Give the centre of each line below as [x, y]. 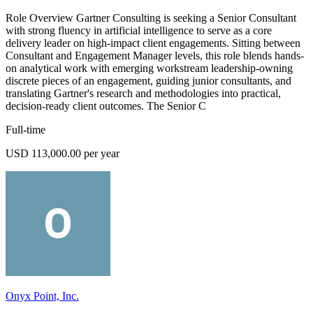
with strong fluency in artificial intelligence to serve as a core [139, 31]
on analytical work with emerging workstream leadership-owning [149, 68]
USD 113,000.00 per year [63, 154]
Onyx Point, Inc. [42, 296]
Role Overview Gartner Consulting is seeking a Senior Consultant [151, 18]
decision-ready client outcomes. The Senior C [106, 106]
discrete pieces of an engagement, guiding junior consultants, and [148, 81]
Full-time [26, 130]
